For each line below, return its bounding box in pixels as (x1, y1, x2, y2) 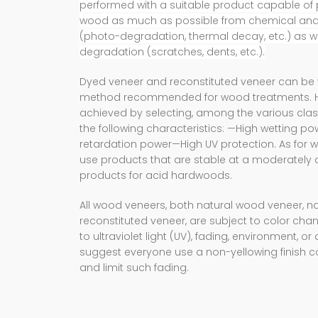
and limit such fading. (79, 261, 189, 275)
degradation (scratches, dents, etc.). (79, 45, 265, 60)
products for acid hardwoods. (79, 168, 232, 183)
